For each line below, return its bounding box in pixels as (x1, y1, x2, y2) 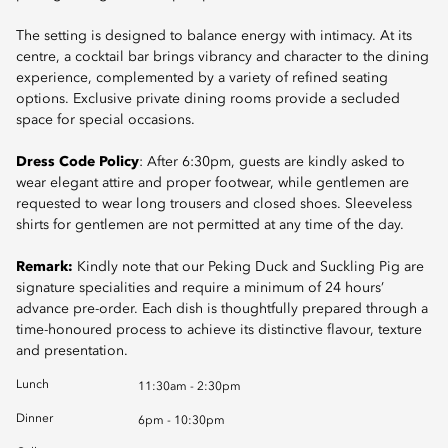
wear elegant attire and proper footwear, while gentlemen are (16, 176, 409, 190)
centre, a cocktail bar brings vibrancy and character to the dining (16, 50, 429, 64)
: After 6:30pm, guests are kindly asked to (139, 155, 405, 169)
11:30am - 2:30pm (137, 381, 241, 393)
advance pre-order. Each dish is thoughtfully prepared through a (16, 302, 428, 316)
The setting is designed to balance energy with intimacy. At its (16, 29, 412, 43)
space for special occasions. (16, 113, 195, 127)
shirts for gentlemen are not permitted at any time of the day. (16, 218, 404, 232)
